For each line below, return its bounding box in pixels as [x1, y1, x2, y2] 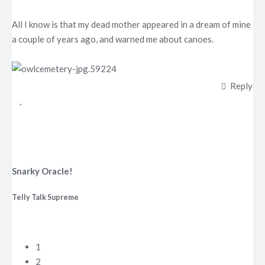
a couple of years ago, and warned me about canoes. [12, 33, 214, 44]
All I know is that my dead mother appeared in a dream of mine [12, 18, 251, 30]
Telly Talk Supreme [12, 193, 79, 202]
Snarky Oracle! [12, 166, 73, 177]
